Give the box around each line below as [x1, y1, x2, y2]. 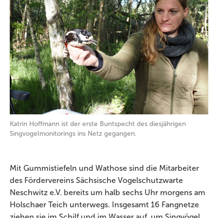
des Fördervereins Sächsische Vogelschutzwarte [10, 176, 183, 184]
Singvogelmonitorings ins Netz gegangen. [10, 130, 136, 137]
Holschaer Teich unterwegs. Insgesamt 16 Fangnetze [10, 200, 199, 209]
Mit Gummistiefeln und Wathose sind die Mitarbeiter [10, 164, 199, 172]
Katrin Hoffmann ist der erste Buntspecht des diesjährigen [10, 120, 186, 127]
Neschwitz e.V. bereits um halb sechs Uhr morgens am [10, 188, 205, 197]
